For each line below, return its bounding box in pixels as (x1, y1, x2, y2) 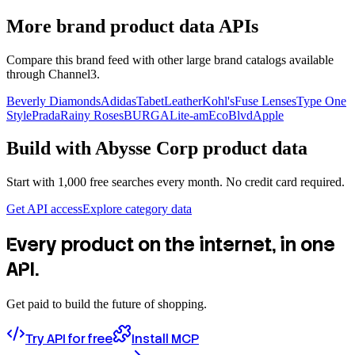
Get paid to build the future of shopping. (6, 297, 207, 311)
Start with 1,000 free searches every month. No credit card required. (6, 175, 345, 189)
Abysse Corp (95, 138, 198, 159)
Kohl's (202, 94, 235, 108)
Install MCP (132, 330, 199, 348)
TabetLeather (136, 94, 202, 108)
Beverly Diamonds (6, 94, 101, 108)
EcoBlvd (208, 108, 253, 122)
